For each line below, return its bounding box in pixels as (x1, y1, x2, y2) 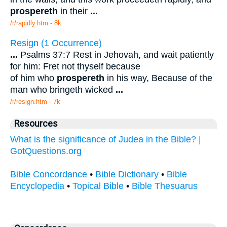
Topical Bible (72, 181, 124, 192)
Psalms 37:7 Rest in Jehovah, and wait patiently (18, 50, 214, 60)
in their (58, 6, 90, 16)
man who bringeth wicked (10, 85, 116, 95)
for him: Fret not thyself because (10, 61, 140, 72)
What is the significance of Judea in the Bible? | (10, 134, 201, 145)
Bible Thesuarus (132, 181, 198, 192)
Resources (14, 119, 58, 129)
